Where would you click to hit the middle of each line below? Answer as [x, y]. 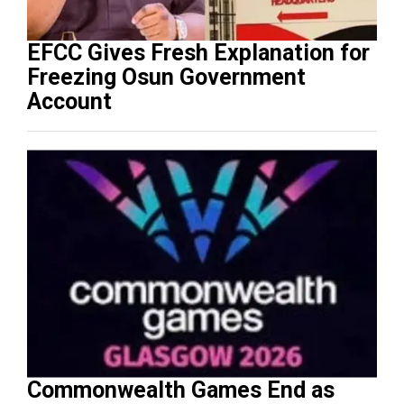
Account [69, 102]
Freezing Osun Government [166, 78]
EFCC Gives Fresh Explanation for [198, 53]
